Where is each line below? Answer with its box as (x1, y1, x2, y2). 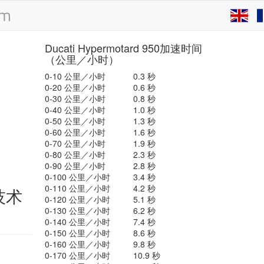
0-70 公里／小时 (44, 137, 105, 149)
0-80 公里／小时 (44, 148, 105, 160)
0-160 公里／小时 (44, 238, 110, 250)
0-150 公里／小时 (44, 227, 110, 239)
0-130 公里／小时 (44, 204, 110, 216)
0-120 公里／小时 (44, 193, 110, 205)
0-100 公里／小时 (44, 171, 110, 183)
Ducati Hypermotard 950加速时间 (44, 40, 202, 55)
